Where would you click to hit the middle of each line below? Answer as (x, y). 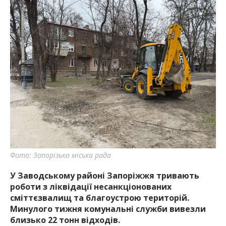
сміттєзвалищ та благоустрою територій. (100, 198)
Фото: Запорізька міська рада (61, 155)
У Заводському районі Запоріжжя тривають (105, 176)
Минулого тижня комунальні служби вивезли (108, 209)
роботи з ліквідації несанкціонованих (91, 187)
